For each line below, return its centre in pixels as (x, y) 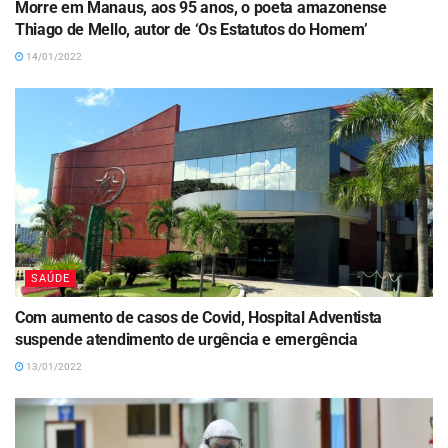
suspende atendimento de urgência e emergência (186, 339)
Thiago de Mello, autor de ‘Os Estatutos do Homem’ (191, 29)
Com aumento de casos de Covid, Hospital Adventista (198, 317)
